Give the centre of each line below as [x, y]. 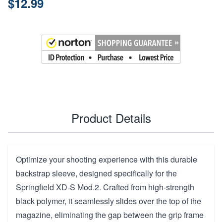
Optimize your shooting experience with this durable [107, 160]
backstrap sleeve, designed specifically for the [96, 173]
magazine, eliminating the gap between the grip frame [110, 215]
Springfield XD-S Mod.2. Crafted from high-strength [105, 187]
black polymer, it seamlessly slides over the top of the [109, 201]
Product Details [111, 118]
